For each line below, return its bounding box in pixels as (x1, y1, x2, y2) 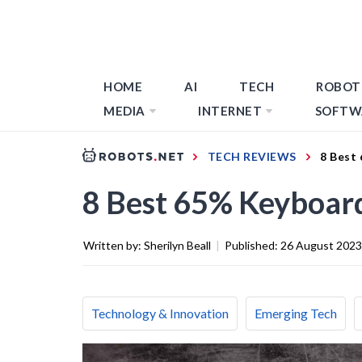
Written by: (83, 238, 144, 252)
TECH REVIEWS (207, 149, 297, 163)
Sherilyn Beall (144, 238, 211, 252)
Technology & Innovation (91, 305, 229, 321)
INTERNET (198, 103, 262, 118)
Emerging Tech (255, 305, 337, 321)
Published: (225, 238, 280, 252)
